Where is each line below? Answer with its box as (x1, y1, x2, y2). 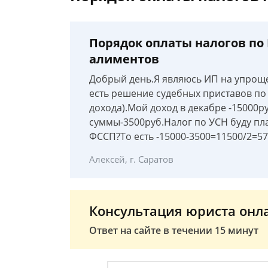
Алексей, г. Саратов (89, 153, 173, 165)
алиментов (89, 51, 159, 67)
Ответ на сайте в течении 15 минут (89, 224, 258, 237)
